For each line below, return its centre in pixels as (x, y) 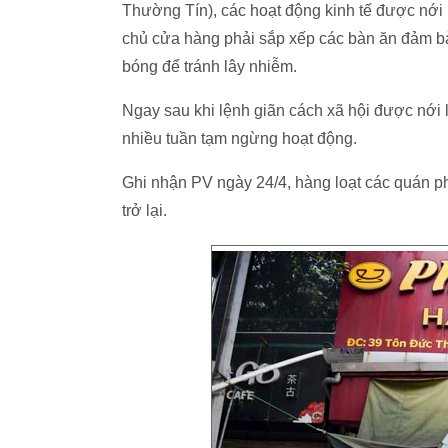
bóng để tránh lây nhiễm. (209, 66)
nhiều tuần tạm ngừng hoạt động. (239, 138)
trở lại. (144, 210)
